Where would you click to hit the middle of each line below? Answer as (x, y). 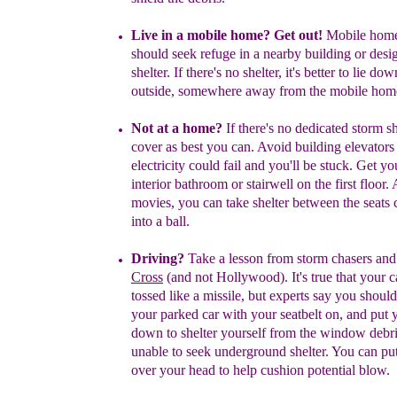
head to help (225, 370)
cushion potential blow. (325, 370)
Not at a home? (177, 128)
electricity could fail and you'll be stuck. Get (256, 165)
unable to (159, 351)
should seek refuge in (192, 54)
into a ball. (160, 221)
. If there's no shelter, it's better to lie (268, 72)
